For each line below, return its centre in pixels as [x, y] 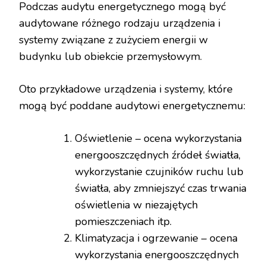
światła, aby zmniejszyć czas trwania [161, 189]
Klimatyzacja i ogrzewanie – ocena [156, 238]
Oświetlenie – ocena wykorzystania [158, 139]
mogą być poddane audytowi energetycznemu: [132, 106]
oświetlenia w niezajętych [136, 205]
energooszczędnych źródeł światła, [158, 155]
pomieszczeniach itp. [123, 222]
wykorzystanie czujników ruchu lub [159, 172]
